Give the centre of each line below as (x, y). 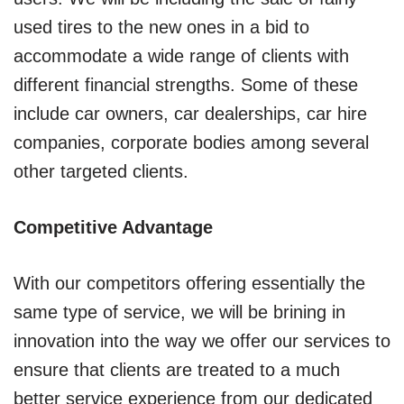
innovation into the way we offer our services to (202, 340)
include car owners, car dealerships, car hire (190, 113)
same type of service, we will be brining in (179, 312)
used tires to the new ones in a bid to (161, 27)
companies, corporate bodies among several (191, 142)
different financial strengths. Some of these (186, 84)
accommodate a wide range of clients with (181, 55)
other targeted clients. (101, 171)
